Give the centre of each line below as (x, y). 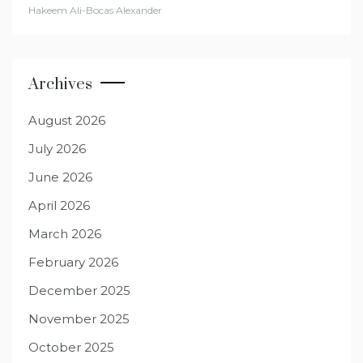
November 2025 (79, 319)
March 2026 (65, 234)
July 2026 (57, 149)
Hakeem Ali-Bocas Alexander (95, 11)
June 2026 (60, 177)
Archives (60, 85)
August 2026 (67, 121)
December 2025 (79, 291)
